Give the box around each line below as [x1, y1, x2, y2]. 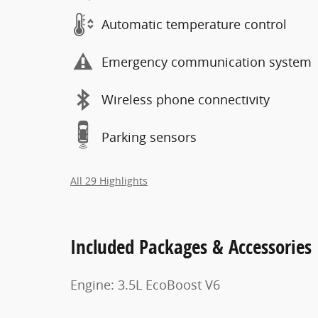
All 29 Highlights [70, 174, 148, 187]
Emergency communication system [102, 53, 312, 71]
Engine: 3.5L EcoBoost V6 [70, 275, 220, 293]
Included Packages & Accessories [70, 233, 312, 260]
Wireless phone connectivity [102, 91, 270, 109]
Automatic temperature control [102, 16, 287, 33]
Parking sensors [102, 128, 197, 146]
